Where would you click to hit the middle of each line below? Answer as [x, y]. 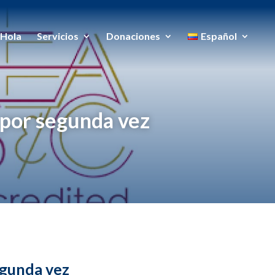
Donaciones [134, 36]
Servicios [58, 36]
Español [219, 36]
